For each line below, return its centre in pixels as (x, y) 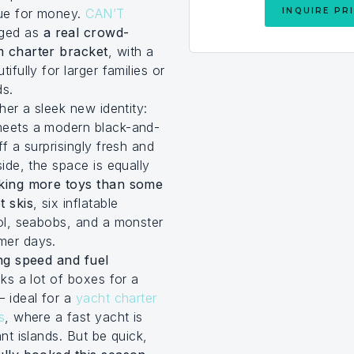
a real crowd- (86, 32)
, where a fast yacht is (74, 317)
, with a (131, 51)
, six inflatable (75, 203)
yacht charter (116, 298)
